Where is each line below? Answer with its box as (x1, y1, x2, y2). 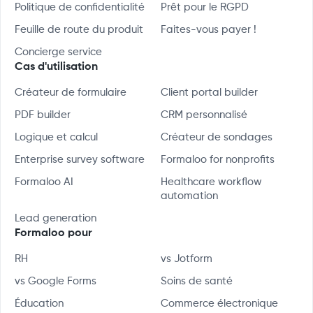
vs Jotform (161, 254, 212, 264)
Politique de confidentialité (15, 2, 145, 13)
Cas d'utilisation (15, 61, 98, 73)
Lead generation (15, 213, 96, 224)
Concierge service (15, 47, 102, 57)
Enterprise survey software (15, 154, 145, 165)
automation (161, 191, 218, 201)
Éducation (15, 298, 64, 309)
